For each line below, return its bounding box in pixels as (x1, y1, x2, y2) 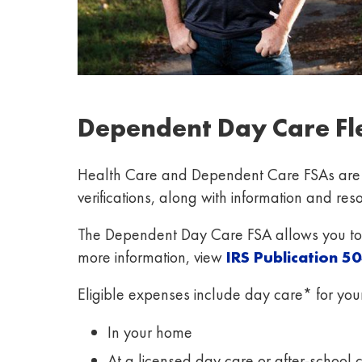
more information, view (78, 246, 226, 267)
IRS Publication (226, 246, 338, 267)
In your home (107, 321, 192, 343)
